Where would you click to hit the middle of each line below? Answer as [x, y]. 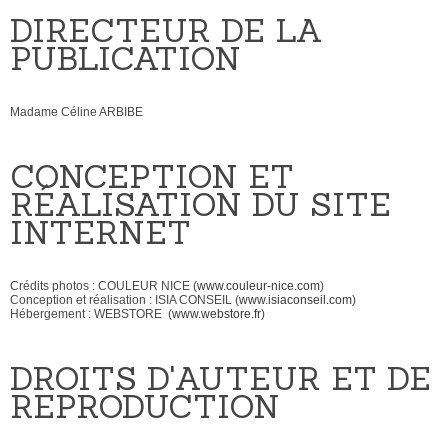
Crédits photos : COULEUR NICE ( [103, 285]
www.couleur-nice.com [258, 285]
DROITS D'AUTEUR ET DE [220, 378]
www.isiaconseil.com [295, 299]
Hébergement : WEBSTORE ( [91, 313]
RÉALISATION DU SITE [200, 204]
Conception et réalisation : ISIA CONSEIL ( [124, 299]
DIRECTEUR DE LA [166, 30]
